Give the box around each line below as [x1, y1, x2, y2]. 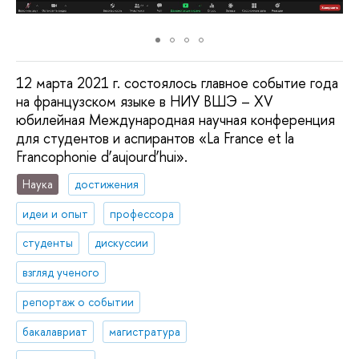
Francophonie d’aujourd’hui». [16, 147, 188, 167]
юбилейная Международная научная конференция [16, 110, 335, 131]
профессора [110, 205, 175, 221]
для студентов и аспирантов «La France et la [16, 128, 294, 149]
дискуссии [95, 235, 149, 251]
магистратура [109, 323, 181, 339]
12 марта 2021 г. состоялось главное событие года [16, 73, 338, 94]
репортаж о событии [22, 294, 135, 310]
